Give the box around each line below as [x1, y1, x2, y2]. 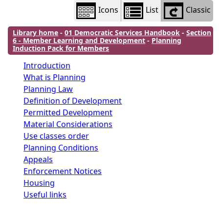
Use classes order [23, 131, 89, 141]
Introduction [23, 60, 71, 71]
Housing [23, 177, 55, 188]
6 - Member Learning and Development [13, 36, 146, 45]
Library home [13, 28, 59, 37]
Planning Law [23, 84, 73, 94]
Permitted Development [23, 107, 113, 118]
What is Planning [23, 72, 86, 83]
